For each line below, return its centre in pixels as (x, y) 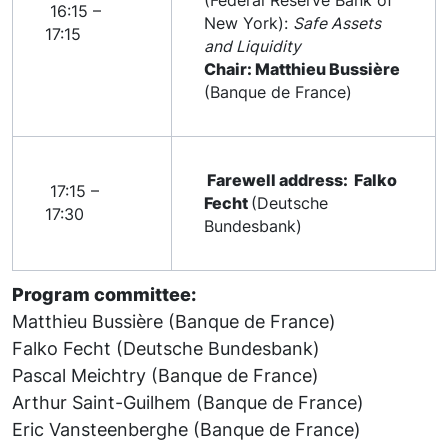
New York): (248, 23)
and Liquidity (252, 46)
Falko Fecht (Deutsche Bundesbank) (166, 347)
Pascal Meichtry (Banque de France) (165, 374)
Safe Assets (337, 23)
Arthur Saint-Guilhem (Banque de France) (188, 401)
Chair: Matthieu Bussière (302, 69)
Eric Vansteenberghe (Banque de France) (186, 428)
